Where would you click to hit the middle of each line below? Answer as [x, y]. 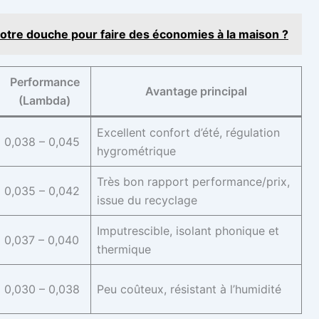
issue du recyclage [147, 200]
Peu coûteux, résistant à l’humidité [189, 289]
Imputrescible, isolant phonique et [188, 231]
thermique [124, 250]
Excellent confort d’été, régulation [188, 133]
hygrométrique [136, 151]
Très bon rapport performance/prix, [193, 182]
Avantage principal [196, 91]
